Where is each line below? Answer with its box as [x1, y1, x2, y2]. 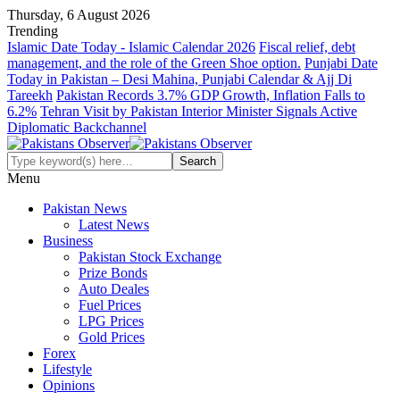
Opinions [43, 378, 95, 393]
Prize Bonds [79, 265, 147, 280]
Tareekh [7, 87, 53, 103]
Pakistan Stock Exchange [79, 249, 221, 264]
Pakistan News [43, 201, 127, 216]
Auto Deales [79, 281, 149, 296]
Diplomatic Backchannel [7, 120, 146, 135]
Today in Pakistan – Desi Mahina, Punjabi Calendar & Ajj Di [7, 71, 352, 87]
